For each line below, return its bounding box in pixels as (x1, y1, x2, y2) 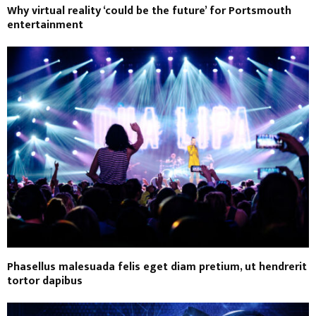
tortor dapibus (7, 272, 83, 291)
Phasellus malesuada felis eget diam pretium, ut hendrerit (7, 257, 307, 277)
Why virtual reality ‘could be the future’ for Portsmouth (7, 1, 291, 21)
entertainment (7, 16, 83, 35)
